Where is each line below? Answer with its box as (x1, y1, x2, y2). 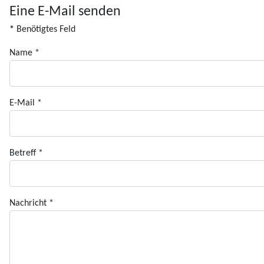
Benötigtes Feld (14, 24, 75, 34)
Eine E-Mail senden (9, 4, 121, 19)
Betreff (9, 148, 36, 159)
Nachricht (9, 199, 47, 209)
